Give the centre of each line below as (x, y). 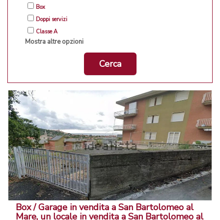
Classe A (47, 32)
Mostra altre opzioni (54, 42)
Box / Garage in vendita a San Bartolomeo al (105, 207)
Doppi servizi (52, 20)
